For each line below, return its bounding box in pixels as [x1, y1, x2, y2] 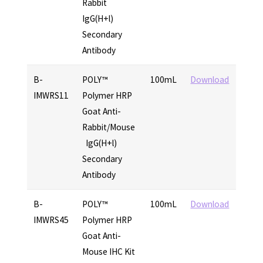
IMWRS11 [33, 90, 69, 102]
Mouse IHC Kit [82, 246, 136, 258]
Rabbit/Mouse [82, 122, 137, 133]
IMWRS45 [33, 214, 69, 226]
